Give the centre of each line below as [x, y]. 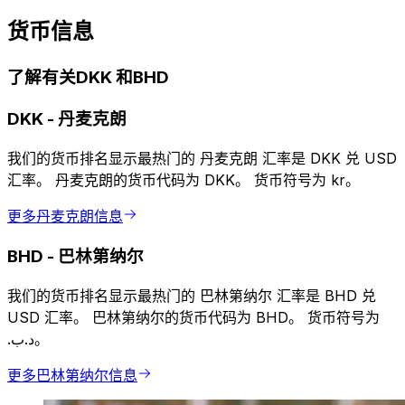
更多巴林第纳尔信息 [72, 376]
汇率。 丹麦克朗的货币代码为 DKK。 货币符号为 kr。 [184, 179]
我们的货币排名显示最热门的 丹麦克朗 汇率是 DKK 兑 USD [202, 158]
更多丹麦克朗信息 [65, 216]
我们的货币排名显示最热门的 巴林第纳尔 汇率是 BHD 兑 [192, 296]
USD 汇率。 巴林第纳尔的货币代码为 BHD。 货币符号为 [193, 318]
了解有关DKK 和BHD [88, 78]
